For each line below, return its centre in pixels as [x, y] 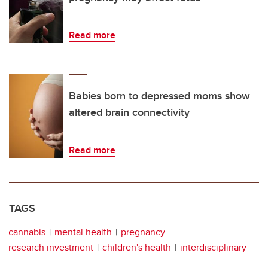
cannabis [27, 232]
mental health [83, 232]
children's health [137, 247]
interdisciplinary [213, 247]
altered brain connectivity [129, 112]
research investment [51, 247]
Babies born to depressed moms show [159, 95]
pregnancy [143, 232]
